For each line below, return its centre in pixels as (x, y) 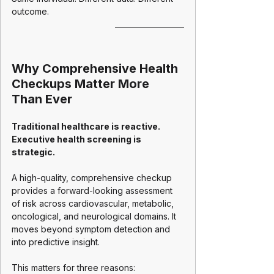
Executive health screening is (77, 139)
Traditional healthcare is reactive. (87, 126)
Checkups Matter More (82, 84)
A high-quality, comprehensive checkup (93, 178)
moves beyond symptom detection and (92, 229)
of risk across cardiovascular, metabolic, (94, 203)
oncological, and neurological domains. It (95, 216)
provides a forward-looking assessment (93, 191)
